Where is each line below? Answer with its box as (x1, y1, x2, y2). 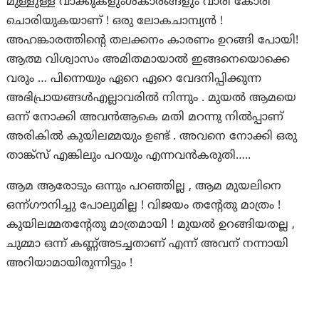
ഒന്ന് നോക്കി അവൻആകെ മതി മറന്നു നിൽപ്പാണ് (6, 110, 284, 125)
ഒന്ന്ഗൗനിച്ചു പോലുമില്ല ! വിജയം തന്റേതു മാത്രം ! (6, 199, 281, 214)
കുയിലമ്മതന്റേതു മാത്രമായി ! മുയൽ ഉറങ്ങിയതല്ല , (6, 218, 296, 233)
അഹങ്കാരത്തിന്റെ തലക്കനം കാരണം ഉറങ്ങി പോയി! (6, 33, 299, 48)
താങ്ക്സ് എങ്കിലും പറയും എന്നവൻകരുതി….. (6, 149, 251, 164)
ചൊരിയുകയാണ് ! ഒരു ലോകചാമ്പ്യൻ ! (6, 14, 224, 29)
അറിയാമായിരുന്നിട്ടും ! (6, 256, 133, 271)
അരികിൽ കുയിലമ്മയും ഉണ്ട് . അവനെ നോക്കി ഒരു (6, 130, 298, 145)
